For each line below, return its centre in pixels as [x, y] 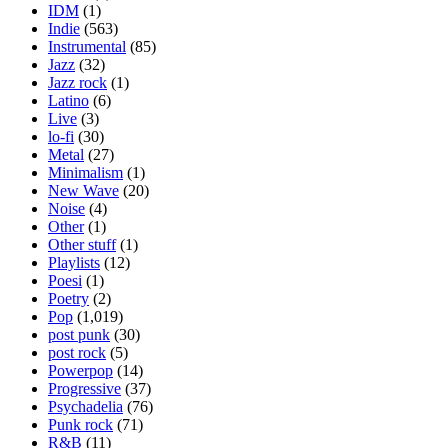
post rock [77, 352]
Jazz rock [77, 82]
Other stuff [82, 244]
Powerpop [80, 370]
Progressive [84, 388]
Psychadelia [85, 406]
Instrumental [87, 46]
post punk [79, 334]
